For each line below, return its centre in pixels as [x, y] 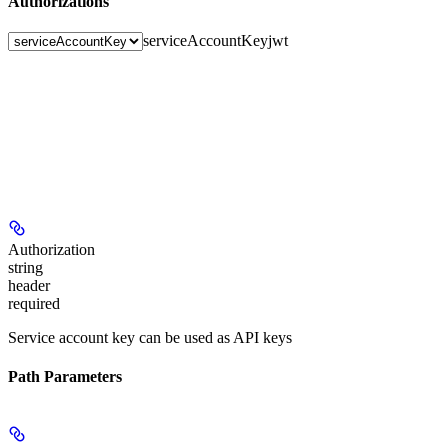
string [25, 267]
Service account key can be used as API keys [150, 337]
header [29, 285]
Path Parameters [65, 377]
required [34, 303]
